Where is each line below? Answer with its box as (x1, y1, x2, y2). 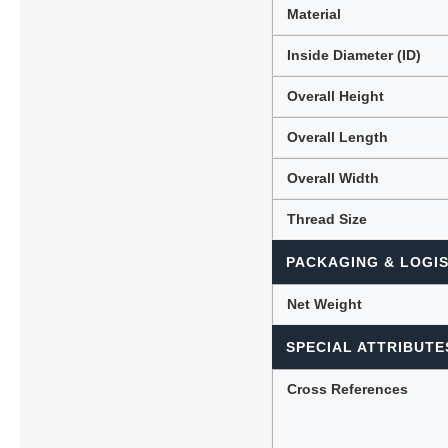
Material (287, 5, 342, 22)
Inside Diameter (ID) (287, 46, 422, 63)
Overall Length (287, 128, 389, 145)
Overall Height (287, 87, 385, 104)
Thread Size (287, 210, 368, 227)
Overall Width (287, 169, 380, 186)
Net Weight (287, 295, 363, 312)
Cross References (287, 380, 409, 397)
